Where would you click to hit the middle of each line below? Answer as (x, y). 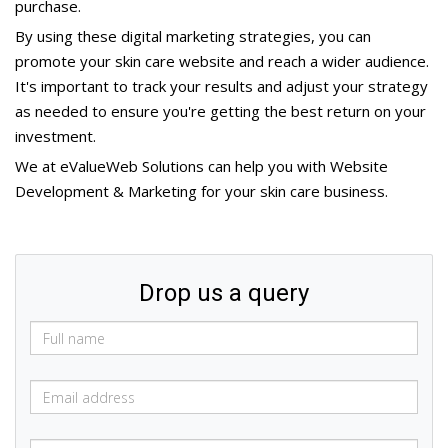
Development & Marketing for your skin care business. (201, 191)
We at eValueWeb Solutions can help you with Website (201, 166)
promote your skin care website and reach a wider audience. (222, 61)
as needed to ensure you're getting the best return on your (220, 111)
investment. (55, 136)
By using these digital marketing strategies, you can (193, 36)
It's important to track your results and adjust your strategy (221, 86)
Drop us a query (224, 293)
